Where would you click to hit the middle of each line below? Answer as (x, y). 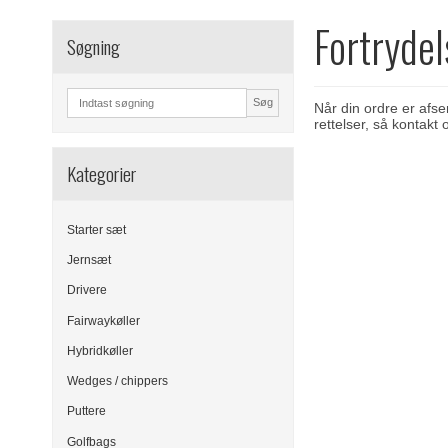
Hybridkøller (100, 350)
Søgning (93, 46)
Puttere (86, 411)
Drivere (87, 290)
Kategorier (101, 173)
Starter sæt (96, 229)
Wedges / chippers (117, 381)
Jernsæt (89, 260)
